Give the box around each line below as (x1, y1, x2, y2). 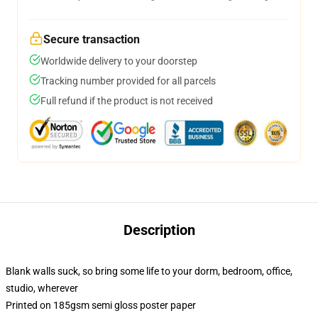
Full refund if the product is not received (40, 95, 213, 106)
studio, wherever (6, 283, 78, 294)
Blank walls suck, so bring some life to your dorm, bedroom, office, (6, 265, 292, 277)
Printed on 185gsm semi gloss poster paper (6, 300, 196, 311)
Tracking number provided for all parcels (40, 75, 216, 87)
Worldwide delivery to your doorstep (40, 55, 197, 67)
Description (123, 221, 195, 238)
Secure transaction (43, 33, 140, 46)
